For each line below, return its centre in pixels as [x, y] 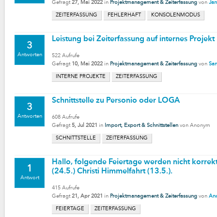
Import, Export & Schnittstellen [141, 126]
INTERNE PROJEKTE [81, 77]
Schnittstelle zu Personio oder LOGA [116, 101]
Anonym [200, 126]
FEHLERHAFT [124, 15]
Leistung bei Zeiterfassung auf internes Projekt [133, 39]
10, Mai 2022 [87, 64]
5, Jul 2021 [85, 126]
